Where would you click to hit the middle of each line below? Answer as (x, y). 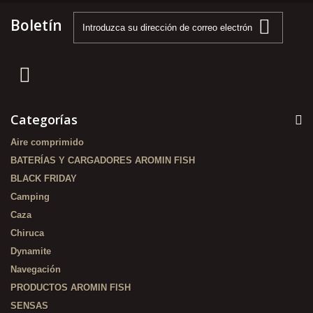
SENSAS (29, 306)
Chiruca (27, 233)
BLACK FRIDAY (44, 179)
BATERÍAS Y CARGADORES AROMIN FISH (103, 160)
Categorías (44, 119)
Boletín (36, 25)
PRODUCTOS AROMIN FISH (71, 287)
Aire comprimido (47, 142)
